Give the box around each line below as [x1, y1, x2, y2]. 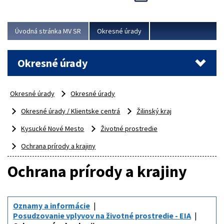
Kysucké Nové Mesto [21, 124, 84, 133]
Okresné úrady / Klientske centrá [21, 106, 120, 116]
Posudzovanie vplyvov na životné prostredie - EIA [13, 210, 191, 221]
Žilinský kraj [136, 106, 171, 116]
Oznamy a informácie [13, 200, 90, 211]
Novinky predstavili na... [10, 5, 90, 15]
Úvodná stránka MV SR [15, 26, 81, 36]
